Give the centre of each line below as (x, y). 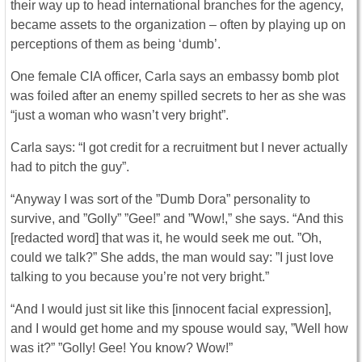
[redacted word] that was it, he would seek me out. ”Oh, (166, 238)
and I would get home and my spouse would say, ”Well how (179, 329)
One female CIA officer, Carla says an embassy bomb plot (175, 77)
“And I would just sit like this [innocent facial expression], (171, 309)
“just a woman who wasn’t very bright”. (120, 116)
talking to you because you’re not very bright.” (140, 277)
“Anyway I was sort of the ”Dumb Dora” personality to (160, 200)
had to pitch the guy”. (70, 167)
